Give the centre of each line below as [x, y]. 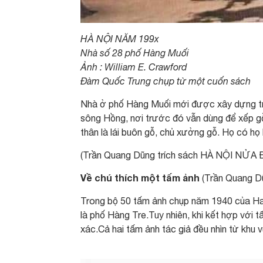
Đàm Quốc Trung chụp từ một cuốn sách [166, 81]
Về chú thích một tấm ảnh [140, 178]
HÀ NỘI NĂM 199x [120, 39]
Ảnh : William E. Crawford [134, 67]
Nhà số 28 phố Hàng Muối [135, 53]
